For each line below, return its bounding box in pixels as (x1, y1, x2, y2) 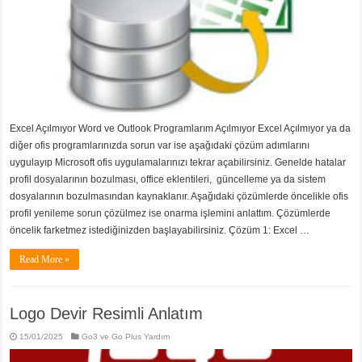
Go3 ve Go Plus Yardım (82, 331, 170, 341)
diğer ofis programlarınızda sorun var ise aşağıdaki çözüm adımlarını (10, 139, 310, 151)
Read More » (19, 253, 70, 265)
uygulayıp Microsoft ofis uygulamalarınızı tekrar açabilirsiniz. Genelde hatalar (10, 156, 347, 168)
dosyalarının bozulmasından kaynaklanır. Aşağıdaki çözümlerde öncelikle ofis (10, 190, 349, 202)
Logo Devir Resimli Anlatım (10, 304, 204, 322)
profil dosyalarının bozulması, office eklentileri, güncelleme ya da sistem (10, 173, 326, 185)
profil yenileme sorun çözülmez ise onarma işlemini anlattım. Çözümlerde (10, 207, 331, 219)
